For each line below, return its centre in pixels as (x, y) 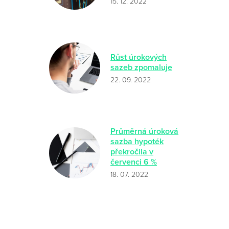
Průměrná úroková (144, 131)
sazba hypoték (137, 142)
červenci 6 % (134, 162)
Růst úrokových (139, 57)
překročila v (132, 152)
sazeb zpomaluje (141, 67)
